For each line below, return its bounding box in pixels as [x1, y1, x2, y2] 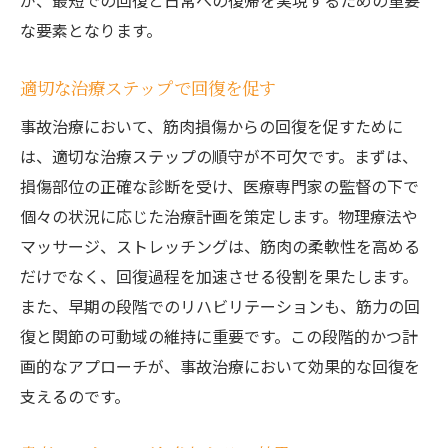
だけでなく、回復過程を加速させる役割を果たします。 [20, 264, 418, 288]
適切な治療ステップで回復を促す [20, 75, 276, 100]
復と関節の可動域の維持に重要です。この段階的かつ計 [20, 324, 418, 348]
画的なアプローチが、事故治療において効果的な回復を [20, 354, 420, 378]
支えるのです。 [20, 384, 130, 408]
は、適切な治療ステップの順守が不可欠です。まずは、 [20, 144, 418, 168]
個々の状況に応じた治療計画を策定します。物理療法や [20, 204, 418, 228]
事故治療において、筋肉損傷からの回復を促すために [20, 114, 403, 138]
